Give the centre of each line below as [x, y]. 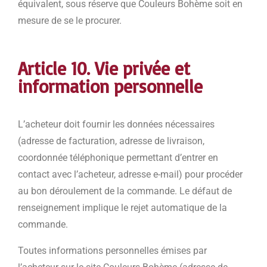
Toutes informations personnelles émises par [112, 251]
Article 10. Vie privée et [104, 69]
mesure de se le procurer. [70, 21]
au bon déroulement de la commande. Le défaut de [125, 191]
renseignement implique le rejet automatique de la [122, 208]
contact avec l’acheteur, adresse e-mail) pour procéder [130, 175]
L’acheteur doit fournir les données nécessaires [116, 125]
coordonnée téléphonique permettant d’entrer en [118, 158]
